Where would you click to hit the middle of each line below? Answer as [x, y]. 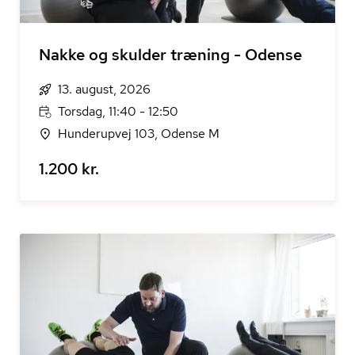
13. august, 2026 [104, 89]
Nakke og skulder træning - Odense [170, 55]
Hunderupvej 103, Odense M [139, 134]
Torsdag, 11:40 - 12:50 [118, 111]
